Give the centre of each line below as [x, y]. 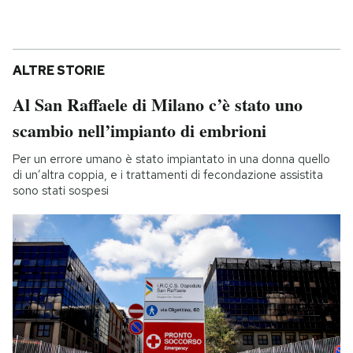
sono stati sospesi [61, 190]
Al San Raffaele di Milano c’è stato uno [158, 104]
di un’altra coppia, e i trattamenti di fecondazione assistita [168, 175]
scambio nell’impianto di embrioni [139, 130]
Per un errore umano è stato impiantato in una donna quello [171, 159]
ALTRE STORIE [59, 70]
